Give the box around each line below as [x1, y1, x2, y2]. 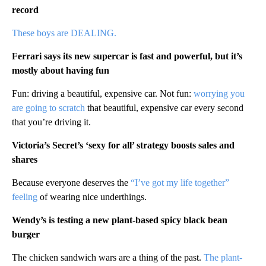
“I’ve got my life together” [128, 177, 229, 188]
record [12, 4, 41, 15]
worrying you [194, 88, 245, 99]
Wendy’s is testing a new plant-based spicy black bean [12, 214, 227, 225]
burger [12, 229, 40, 239]
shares [12, 154, 37, 164]
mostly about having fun [12, 65, 109, 75]
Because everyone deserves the [12, 177, 128, 188]
